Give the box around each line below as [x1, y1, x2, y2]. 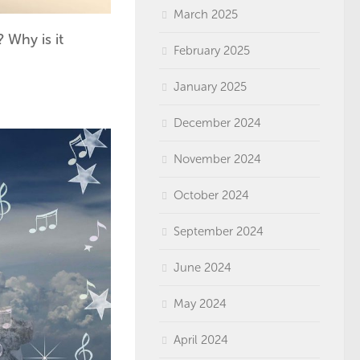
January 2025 [174, 80, 247, 94]
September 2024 [174, 224, 264, 239]
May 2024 [174, 297, 227, 311]
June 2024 [174, 260, 231, 275]
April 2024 [174, 333, 228, 347]
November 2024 [174, 152, 261, 166]
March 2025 [174, 7, 238, 22]
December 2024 [174, 116, 261, 130]
